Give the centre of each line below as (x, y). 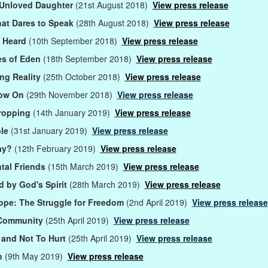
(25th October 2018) (84, 76)
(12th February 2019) (57, 148)
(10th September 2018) (75, 40)
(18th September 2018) (89, 58)
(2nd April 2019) (159, 202)
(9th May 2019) (36, 256)
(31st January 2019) (51, 130)
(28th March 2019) (107, 184)
